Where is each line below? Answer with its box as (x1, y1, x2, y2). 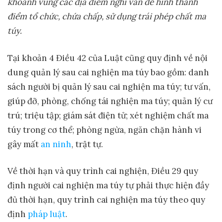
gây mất (7, 138, 41, 150)
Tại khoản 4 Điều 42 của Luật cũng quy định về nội (7, 52, 208, 63)
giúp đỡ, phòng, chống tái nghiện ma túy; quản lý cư (7, 95, 213, 107)
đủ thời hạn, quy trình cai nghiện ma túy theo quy (7, 194, 205, 206)
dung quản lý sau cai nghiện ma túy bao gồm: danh (7, 66, 209, 78)
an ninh (41, 138, 71, 150)
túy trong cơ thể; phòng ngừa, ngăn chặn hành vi (7, 124, 202, 135)
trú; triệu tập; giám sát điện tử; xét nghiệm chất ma (7, 110, 209, 121)
